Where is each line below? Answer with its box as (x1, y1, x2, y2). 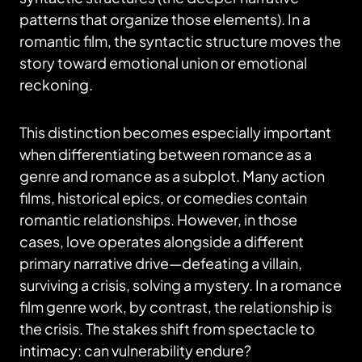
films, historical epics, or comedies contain (19, 188, 307, 207)
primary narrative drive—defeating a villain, (19, 254, 302, 272)
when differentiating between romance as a (19, 145, 312, 163)
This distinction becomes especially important (19, 123, 331, 141)
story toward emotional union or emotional (19, 53, 307, 72)
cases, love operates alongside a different (19, 232, 304, 250)
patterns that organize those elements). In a (19, 10, 310, 28)
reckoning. (19, 75, 95, 94)
